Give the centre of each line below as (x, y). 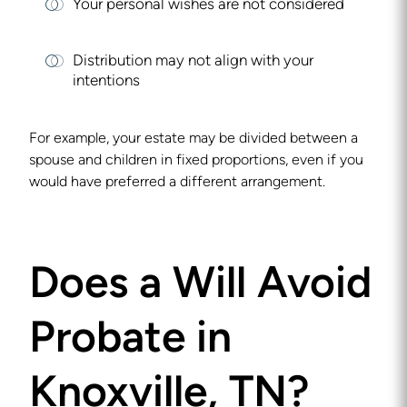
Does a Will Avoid (200, 286)
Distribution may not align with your (193, 61)
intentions (106, 81)
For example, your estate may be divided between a (194, 139)
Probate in (130, 341)
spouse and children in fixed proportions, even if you (196, 161)
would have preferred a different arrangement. (177, 183)
